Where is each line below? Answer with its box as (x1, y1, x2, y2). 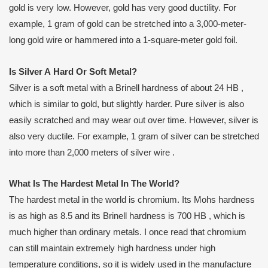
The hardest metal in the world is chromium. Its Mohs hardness (9, 195, 255, 205)
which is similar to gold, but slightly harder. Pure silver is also (9, 99, 244, 109)
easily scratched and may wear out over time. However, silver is (9, 115, 258, 125)
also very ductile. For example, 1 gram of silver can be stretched (9, 131, 259, 141)
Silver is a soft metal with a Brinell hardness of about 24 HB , (9, 83, 243, 93)
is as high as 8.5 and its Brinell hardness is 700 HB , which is (9, 211, 245, 221)
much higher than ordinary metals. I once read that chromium (9, 227, 246, 237)
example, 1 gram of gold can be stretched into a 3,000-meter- (9, 19, 246, 29)
